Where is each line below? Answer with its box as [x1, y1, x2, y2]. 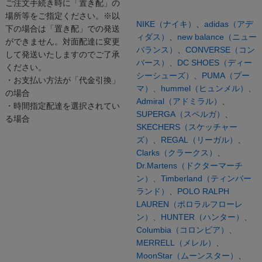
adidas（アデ [204, 19, 253, 29]
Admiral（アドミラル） [136, 96, 222, 106]
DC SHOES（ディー [177, 58, 252, 68]
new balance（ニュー [177, 32, 257, 42]
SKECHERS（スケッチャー [136, 122, 237, 132]
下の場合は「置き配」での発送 [5, 23, 120, 33]
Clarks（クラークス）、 [136, 148, 225, 158]
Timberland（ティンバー [160, 174, 251, 184]
